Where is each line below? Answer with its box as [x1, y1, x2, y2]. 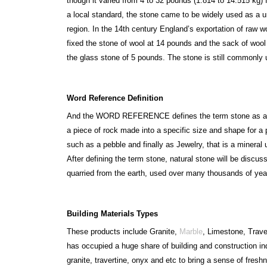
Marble [179, 227, 203, 236]
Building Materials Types [67, 209, 158, 218]
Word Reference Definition [67, 94, 163, 103]
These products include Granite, [67, 227, 179, 236]
